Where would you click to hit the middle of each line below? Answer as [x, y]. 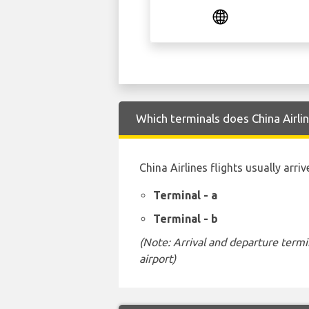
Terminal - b [186, 219]
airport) [158, 259]
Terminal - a [185, 196]
